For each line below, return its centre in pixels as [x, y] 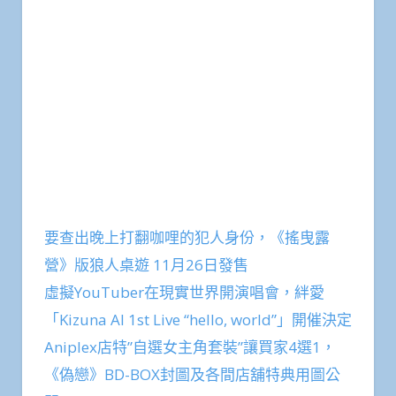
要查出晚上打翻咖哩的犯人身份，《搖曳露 [187, 268]
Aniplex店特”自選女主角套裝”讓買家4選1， [190, 377]
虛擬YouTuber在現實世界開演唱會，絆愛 [184, 323]
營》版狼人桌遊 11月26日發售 [146, 295]
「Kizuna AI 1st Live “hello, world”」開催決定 [198, 350]
